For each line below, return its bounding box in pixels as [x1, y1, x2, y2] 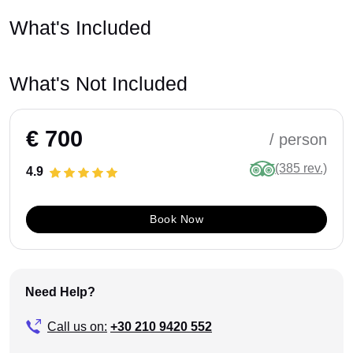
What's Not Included [9, 72, 188, 95]
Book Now [150, 213, 203, 226]
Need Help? [25, 285, 95, 299]
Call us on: [47, 320, 107, 334]
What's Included [9, 17, 151, 39]
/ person [269, 130, 327, 148]
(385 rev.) [275, 162, 327, 176]
